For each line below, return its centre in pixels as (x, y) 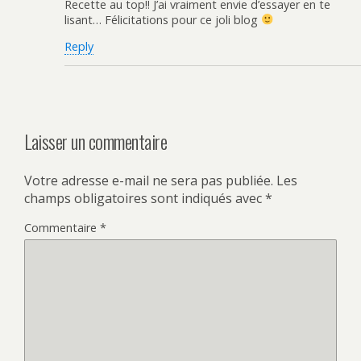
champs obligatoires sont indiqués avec (145, 199)
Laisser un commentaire (96, 141)
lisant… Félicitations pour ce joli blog (163, 19)
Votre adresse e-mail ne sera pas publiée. (149, 181)
